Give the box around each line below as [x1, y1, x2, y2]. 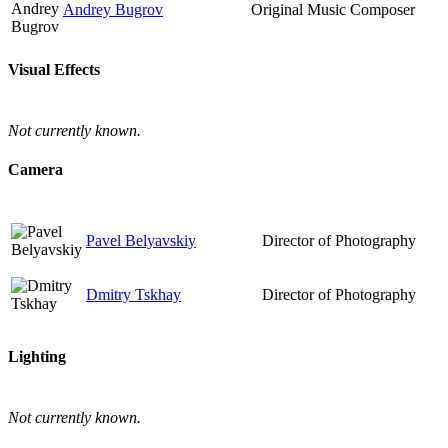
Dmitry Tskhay [86, 285, 181, 303]
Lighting [8, 347, 66, 365]
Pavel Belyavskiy [86, 231, 196, 249]
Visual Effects [8, 60, 100, 78]
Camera [8, 161, 63, 179]
